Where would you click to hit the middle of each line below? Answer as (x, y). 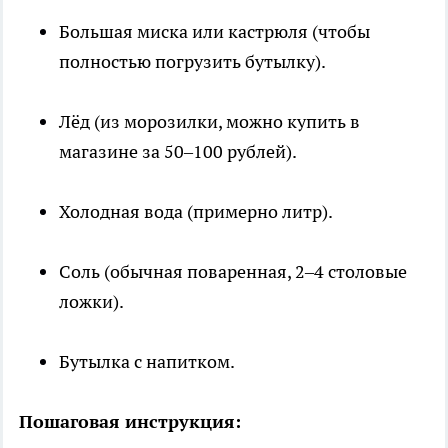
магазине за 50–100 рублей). (178, 152)
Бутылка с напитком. (147, 362)
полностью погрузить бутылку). (192, 62)
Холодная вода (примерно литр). (196, 212)
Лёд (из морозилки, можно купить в (209, 122)
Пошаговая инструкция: (130, 422)
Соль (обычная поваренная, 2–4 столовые (233, 272)
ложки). (91, 302)
